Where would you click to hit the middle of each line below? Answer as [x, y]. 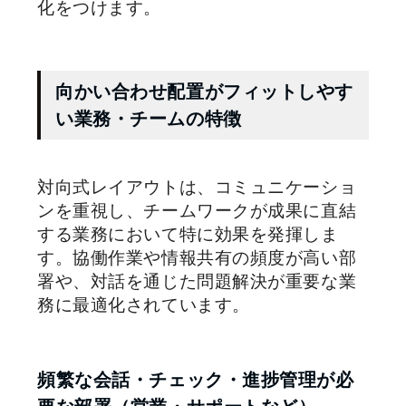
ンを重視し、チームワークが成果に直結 [197, 210]
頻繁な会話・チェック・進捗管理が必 [196, 379]
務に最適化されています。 [144, 304]
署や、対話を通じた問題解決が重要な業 [197, 281]
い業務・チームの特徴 [149, 118]
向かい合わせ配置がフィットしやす [205, 91]
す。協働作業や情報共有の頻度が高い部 [197, 257]
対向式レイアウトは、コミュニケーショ [197, 187]
